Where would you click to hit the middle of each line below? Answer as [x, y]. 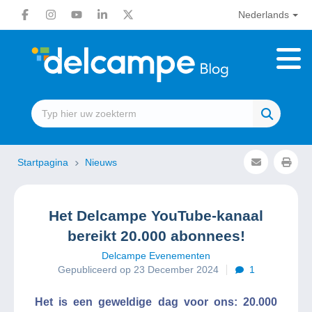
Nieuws [101, 162]
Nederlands [263, 15]
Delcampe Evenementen [156, 256]
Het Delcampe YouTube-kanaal [156, 216]
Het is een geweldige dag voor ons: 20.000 [156, 302]
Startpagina [44, 162]
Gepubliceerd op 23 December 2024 [138, 270]
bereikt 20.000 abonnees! [156, 236]
